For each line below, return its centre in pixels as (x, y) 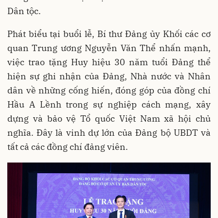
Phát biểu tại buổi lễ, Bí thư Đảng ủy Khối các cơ (109, 34)
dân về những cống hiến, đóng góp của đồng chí (109, 91)
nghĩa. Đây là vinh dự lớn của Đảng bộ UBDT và (109, 133)
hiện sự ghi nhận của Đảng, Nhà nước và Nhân (109, 76)
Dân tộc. (24, 11)
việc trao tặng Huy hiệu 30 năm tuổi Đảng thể (109, 62)
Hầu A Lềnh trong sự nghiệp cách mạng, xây (109, 105)
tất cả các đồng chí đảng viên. (68, 147)
